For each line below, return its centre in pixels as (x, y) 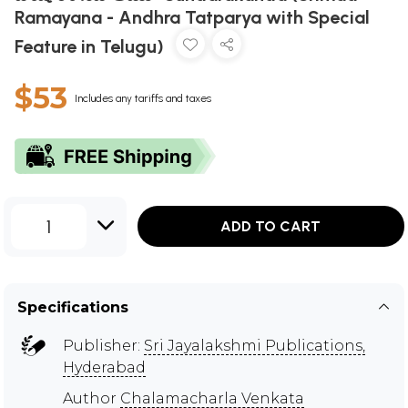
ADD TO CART (271, 227)
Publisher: (103, 345)
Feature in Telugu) (92, 46)
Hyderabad (104, 367)
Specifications (73, 307)
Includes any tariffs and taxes (143, 98)
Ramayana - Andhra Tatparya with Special (192, 17)
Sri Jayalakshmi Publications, (255, 345)
